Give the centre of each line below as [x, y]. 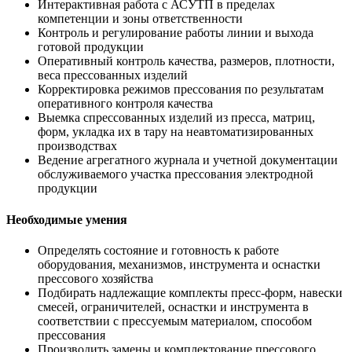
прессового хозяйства [95, 278]
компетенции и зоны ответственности [140, 19]
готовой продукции [91, 47]
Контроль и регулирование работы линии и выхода [176, 33]
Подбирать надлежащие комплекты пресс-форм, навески [190, 292]
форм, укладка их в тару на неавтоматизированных [176, 132]
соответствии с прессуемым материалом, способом [175, 321]
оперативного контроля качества [125, 104]
